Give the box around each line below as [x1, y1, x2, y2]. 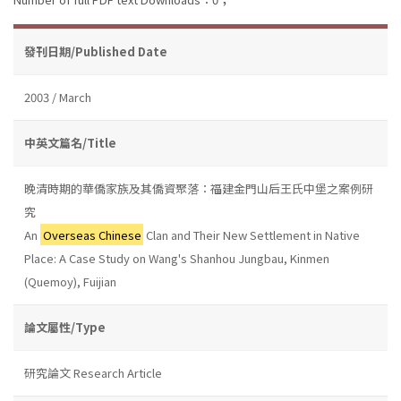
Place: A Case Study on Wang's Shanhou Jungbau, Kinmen [24, 249, 329, 267]
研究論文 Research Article [24, 363, 162, 381]
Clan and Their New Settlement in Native [143, 226, 361, 243]
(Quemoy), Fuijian [24, 272, 116, 290]
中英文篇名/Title [24, 133, 116, 151]
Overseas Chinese [42, 226, 141, 243]
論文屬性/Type [24, 318, 106, 336]
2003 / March [24, 88, 91, 106]
